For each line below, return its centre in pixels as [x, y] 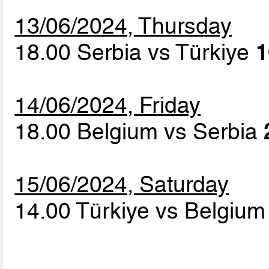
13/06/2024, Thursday [123, 26]
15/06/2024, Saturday [122, 185]
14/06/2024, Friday [108, 105]
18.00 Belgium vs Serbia [139, 132]
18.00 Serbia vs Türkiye [135, 53]
